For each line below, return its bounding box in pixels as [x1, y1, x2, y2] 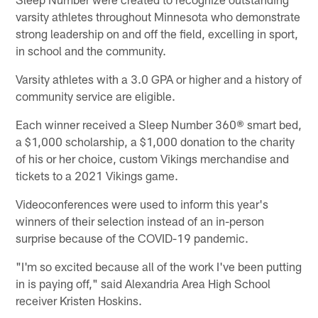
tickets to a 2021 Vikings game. [16, 168, 179, 182]
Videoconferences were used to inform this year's [16, 196, 269, 211]
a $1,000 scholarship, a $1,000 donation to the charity [16, 133, 295, 148]
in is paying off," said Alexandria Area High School [16, 275, 271, 290]
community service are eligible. [16, 88, 176, 103]
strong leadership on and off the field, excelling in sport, [16, 26, 299, 40]
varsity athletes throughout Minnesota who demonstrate [16, 9, 301, 23]
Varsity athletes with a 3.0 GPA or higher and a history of [16, 71, 302, 86]
